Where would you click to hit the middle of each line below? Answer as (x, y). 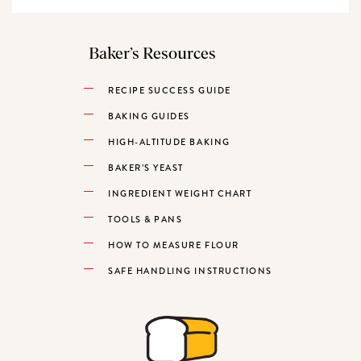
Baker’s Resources (153, 54)
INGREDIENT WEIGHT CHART (180, 193)
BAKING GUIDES (149, 116)
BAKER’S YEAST (146, 168)
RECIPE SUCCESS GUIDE (170, 90)
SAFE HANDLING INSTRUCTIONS (190, 271)
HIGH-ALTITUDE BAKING (169, 142)
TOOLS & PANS (145, 219)
